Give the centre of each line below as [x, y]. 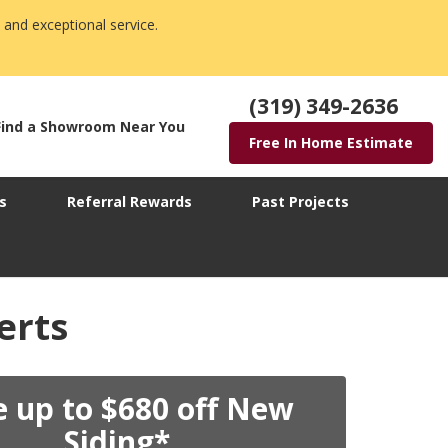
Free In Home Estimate [331, 143]
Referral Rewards [129, 202]
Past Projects [300, 202]
